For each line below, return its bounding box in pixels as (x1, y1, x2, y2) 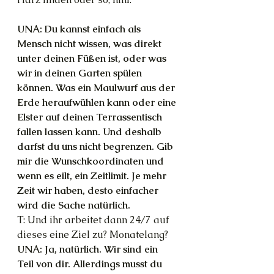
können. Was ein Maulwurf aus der (17, 81, 177, 94)
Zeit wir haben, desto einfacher (17, 184, 161, 197)
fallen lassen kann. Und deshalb (17, 125, 163, 138)
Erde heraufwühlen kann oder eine (17, 96, 179, 109)
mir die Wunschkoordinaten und (17, 155, 166, 168)
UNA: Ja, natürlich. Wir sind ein (17, 243, 160, 256)
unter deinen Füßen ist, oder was (17, 52, 169, 65)
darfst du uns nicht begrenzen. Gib (17, 140, 175, 153)
